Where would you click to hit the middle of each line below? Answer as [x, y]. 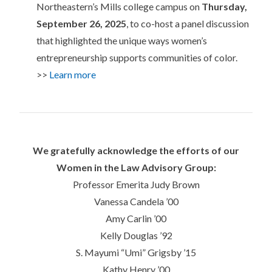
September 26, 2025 [81, 24]
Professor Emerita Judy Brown [136, 185]
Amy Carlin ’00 [136, 219]
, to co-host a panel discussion [188, 24]
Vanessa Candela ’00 [136, 202]
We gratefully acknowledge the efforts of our [136, 151]
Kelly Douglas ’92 [136, 236]
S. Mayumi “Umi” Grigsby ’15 [136, 253]
